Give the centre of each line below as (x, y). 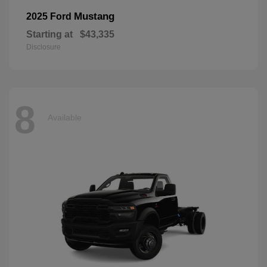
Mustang (94, 17)
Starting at (49, 35)
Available (65, 117)
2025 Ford (50, 17)
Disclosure (44, 47)
